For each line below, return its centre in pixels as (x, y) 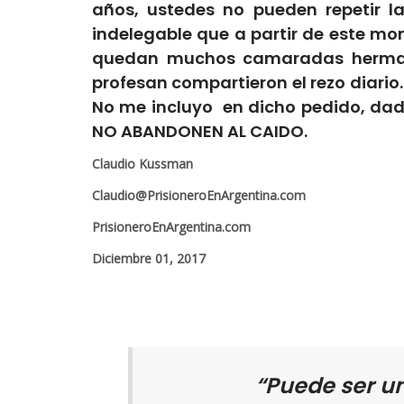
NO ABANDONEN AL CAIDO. (200, 132)
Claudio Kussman (142, 164)
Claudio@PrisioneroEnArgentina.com (199, 196)
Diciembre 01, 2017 (149, 259)
